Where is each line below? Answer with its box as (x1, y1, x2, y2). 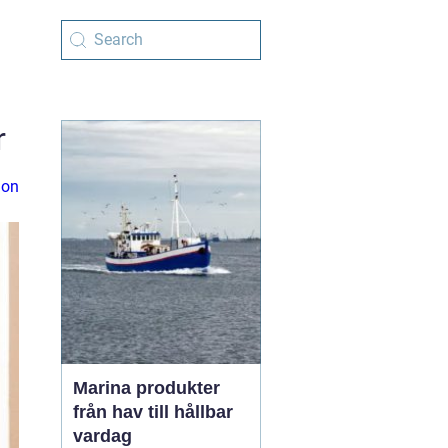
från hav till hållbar (73, 402, 233, 422)
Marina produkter (73, 378, 220, 398)
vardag (73, 426, 132, 446)
